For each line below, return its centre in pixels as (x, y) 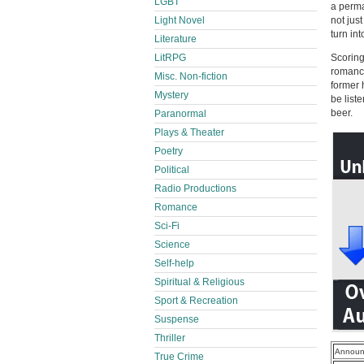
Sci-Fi (167, 226)
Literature (175, 39)
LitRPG (170, 58)
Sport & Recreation (196, 301)
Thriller (170, 338)
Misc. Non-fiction (191, 76)
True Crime (179, 357)
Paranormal (180, 114)
